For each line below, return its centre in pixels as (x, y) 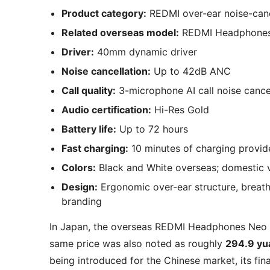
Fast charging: (95, 148)
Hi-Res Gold (180, 109)
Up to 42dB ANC (191, 71)
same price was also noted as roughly (137, 243)
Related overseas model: (120, 32)
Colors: (79, 167)
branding (82, 201)
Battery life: (89, 129)
